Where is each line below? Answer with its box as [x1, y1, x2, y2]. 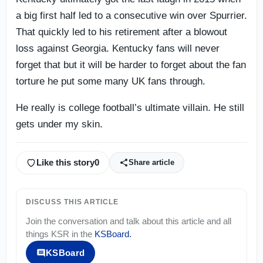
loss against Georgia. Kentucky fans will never [16, 42, 220, 54]
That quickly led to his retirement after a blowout [16, 26, 227, 38]
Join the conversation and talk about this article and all [26, 215, 231, 226]
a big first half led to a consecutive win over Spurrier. [16, 9, 247, 21]
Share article [129, 158, 174, 167]
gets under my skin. [16, 118, 103, 130]
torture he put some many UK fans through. [16, 75, 205, 87]
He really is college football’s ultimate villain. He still [16, 102, 244, 113]
